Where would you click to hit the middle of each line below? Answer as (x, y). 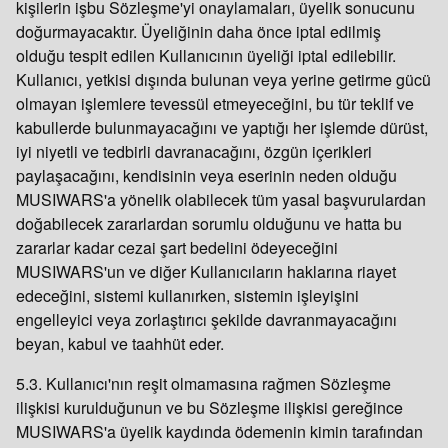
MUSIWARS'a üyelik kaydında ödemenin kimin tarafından (219, 431)
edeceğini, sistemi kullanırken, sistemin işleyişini (187, 295)
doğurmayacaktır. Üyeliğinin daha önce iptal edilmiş (198, 31)
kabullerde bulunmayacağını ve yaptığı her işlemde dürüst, (222, 127)
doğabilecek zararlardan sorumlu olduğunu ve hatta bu (209, 223)
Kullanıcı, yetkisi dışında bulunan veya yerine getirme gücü (223, 79)
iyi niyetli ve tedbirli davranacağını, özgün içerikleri (194, 151)
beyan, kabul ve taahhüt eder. (120, 343)
